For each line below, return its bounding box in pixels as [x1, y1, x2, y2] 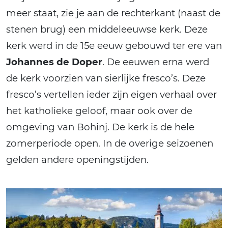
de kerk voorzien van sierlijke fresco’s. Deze [6, 72, 206, 84]
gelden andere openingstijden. [6, 153, 149, 165]
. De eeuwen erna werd [102, 55, 209, 68]
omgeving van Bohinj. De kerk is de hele [6, 121, 194, 133]
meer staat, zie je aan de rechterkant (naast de [6, 7, 220, 19]
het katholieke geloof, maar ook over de [6, 104, 192, 117]
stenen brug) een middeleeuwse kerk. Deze [6, 23, 208, 35]
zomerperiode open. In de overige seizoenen [6, 137, 213, 149]
